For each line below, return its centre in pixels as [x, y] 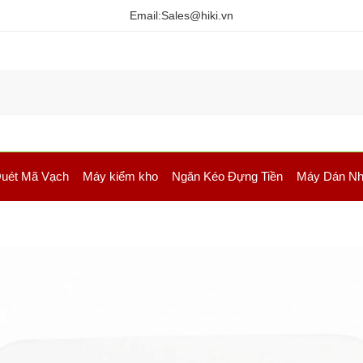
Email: [145, 15]
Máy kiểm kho [120, 176]
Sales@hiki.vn [197, 15]
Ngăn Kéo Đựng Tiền [227, 176]
